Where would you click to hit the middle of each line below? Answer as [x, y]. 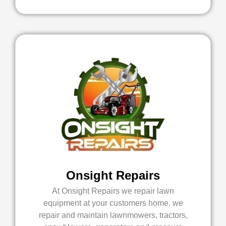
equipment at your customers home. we [113, 203]
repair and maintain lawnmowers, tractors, [113, 215]
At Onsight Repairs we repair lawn [113, 191]
